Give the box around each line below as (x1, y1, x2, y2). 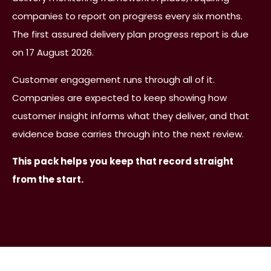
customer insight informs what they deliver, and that (12, 109, 249, 122)
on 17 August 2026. (12, 45, 94, 59)
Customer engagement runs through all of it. (12, 73, 215, 86)
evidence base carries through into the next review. (12, 127, 244, 140)
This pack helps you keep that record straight (12, 154, 233, 168)
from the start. (12, 172, 83, 186)
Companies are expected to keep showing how (12, 91, 227, 104)
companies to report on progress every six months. (12, 9, 243, 22)
